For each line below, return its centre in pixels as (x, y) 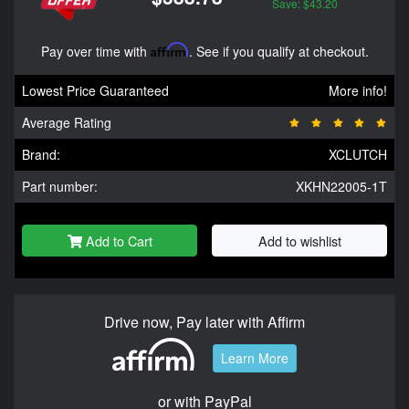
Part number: (60, 187)
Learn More (255, 357)
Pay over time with (95, 52)
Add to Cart (119, 241)
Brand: (41, 155)
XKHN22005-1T (341, 187)
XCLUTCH (358, 155)
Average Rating (67, 123)
